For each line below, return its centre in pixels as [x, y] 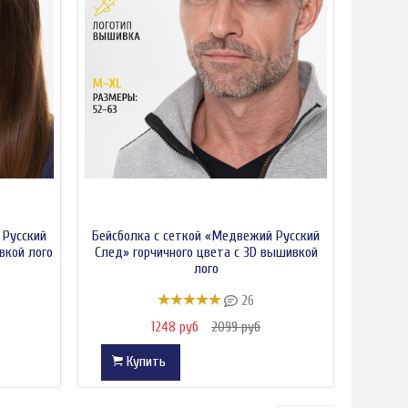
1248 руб [177, 326]
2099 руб [236, 326]
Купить [146, 361]
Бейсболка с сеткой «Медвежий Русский [206, 236]
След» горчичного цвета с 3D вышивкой [206, 253]
